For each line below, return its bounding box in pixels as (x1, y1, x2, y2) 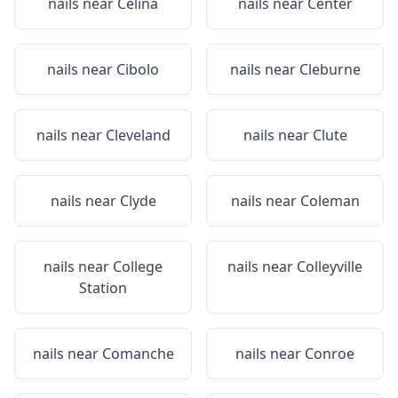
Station (79, 278, 127, 298)
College (113, 257, 163, 276)
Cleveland (105, 125, 171, 145)
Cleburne (298, 60, 361, 79)
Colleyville (297, 257, 362, 276)
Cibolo (116, 60, 159, 79)
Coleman (299, 191, 360, 211)
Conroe (305, 344, 354, 363)
